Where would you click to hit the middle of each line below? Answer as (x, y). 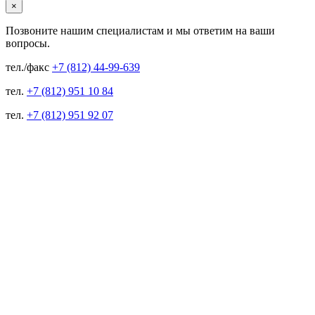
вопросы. (28, 43)
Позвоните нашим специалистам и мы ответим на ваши (140, 30)
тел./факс (29, 67)
